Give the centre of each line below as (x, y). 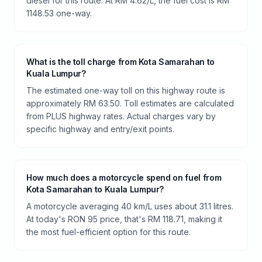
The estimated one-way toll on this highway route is (126, 90)
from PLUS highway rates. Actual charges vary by (121, 116)
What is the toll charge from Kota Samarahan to (120, 61)
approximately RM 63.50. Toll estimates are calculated (130, 103)
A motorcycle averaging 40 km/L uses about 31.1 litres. (130, 206)
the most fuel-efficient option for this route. (108, 232)
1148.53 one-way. (59, 13)
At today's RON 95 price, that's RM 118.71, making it (124, 219)
